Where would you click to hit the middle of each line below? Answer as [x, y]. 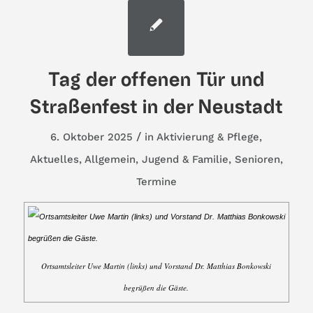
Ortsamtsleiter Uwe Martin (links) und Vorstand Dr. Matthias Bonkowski [156, 266]
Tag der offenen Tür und [156, 80]
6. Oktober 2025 [92, 137]
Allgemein [110, 160]
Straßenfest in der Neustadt [156, 107]
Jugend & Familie [185, 160]
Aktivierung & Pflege [208, 137]
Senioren [257, 160]
